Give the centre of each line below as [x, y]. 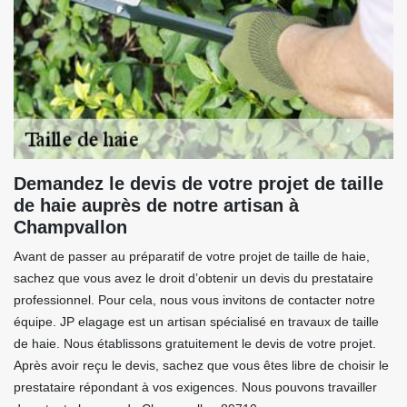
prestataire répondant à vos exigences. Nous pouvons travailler [195, 387]
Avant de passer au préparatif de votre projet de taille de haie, [192, 256]
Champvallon [70, 227]
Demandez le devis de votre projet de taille [199, 184]
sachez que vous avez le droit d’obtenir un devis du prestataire [194, 278]
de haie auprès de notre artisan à [156, 205]
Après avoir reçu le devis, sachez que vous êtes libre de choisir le [201, 365]
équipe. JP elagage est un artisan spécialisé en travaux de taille [196, 322]
